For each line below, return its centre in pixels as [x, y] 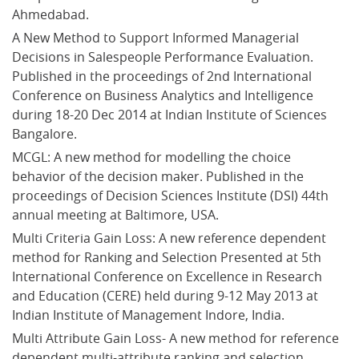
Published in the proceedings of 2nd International [163, 76]
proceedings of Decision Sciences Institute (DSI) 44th [172, 195]
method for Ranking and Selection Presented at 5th [168, 257]
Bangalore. [44, 133]
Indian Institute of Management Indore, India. [148, 315]
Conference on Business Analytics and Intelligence [164, 95]
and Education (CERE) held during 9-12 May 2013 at [167, 295]
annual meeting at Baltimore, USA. [115, 214]
